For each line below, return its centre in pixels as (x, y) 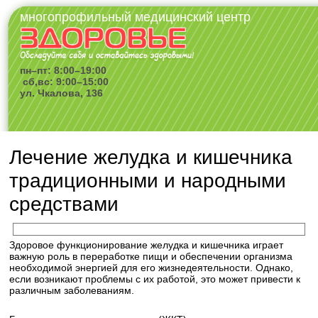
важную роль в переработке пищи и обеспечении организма (151, 256)
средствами (64, 204)
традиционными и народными (148, 181)
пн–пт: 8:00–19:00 (64, 71)
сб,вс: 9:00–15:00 (65, 82)
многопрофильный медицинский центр (136, 17)
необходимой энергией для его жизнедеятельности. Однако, (152, 268)
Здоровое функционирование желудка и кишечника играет (147, 245)
